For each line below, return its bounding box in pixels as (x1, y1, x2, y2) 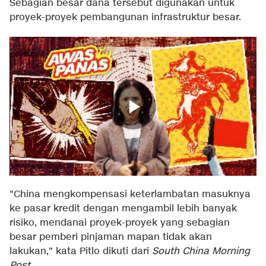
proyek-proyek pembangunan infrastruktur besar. (9, 11, 241, 24)
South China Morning (152, 245, 250, 258)
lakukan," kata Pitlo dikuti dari (9, 245, 149, 258)
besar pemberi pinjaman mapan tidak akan (9, 231, 212, 244)
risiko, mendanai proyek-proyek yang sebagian (9, 217, 230, 230)
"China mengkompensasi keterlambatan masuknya (9, 188, 251, 201)
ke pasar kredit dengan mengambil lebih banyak (9, 202, 237, 216)
